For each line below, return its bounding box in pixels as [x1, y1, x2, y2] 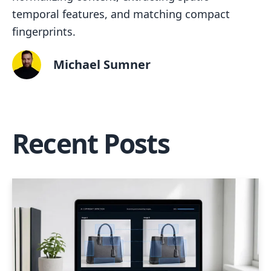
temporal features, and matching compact [12, 6, 230, 21]
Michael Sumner [53, 56, 151, 73]
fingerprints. [12, 24, 76, 39]
